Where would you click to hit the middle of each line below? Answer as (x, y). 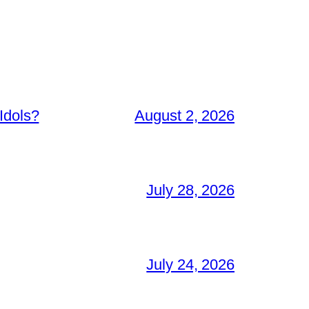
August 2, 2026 (185, 116)
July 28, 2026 (190, 190)
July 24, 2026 (190, 265)
